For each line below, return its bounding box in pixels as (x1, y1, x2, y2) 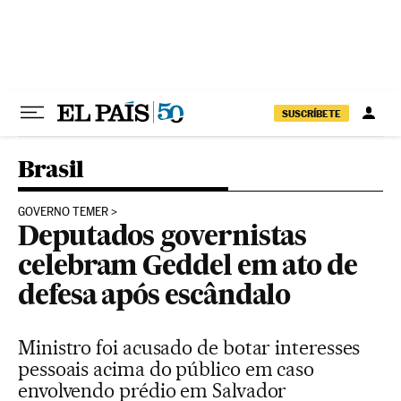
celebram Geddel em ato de (18, 254, 358, 281)
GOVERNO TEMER (18, 205, 108, 218)
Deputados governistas (18, 225, 307, 252)
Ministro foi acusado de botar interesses (18, 336, 361, 359)
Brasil (18, 155, 84, 183)
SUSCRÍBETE (282, 107, 341, 120)
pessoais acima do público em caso (18, 357, 315, 380)
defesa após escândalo (18, 284, 291, 311)
